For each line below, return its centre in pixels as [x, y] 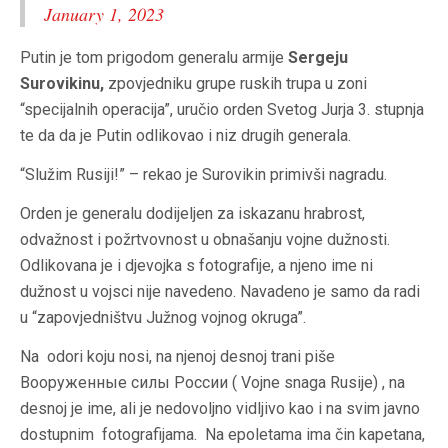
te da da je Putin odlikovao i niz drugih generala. [185, 136]
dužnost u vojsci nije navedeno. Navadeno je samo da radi [220, 292]
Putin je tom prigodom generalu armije [154, 58]
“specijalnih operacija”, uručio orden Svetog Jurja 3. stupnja [222, 110]
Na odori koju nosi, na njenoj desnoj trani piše [177, 357]
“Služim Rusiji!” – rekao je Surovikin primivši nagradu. [203, 175]
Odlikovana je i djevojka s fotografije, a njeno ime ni [196, 266]
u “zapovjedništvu [83, 318]
